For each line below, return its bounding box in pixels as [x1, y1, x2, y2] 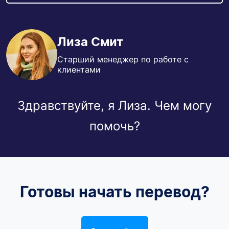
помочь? [89, 118, 140, 133]
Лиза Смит [57, 34, 123, 50]
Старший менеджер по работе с [57, 54, 189, 65]
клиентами [57, 64, 101, 75]
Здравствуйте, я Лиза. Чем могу [17, 98, 212, 113]
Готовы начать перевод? [19, 182, 210, 201]
